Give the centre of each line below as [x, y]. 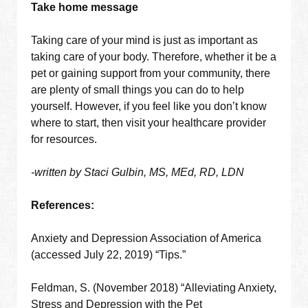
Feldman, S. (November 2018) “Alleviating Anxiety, [154, 288]
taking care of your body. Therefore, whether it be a [154, 57]
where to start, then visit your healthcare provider [149, 123]
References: [63, 206]
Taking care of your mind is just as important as [145, 41]
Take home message [85, 8]
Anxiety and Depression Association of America [146, 239]
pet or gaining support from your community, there [151, 74]
